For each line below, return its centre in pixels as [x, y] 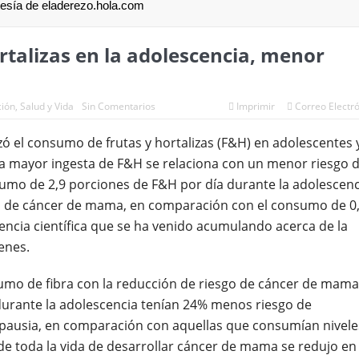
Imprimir [255, 106]
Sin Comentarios [118, 106]
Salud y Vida [46, 106]
